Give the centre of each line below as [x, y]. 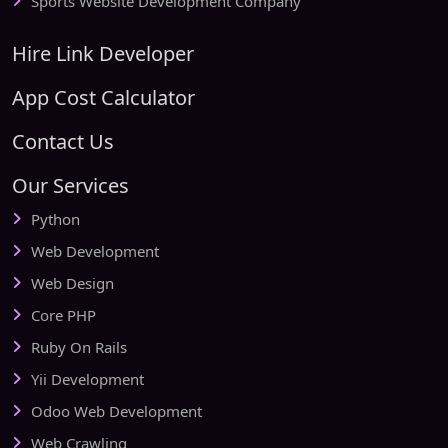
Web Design [72, 283]
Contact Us [63, 142]
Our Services [70, 186]
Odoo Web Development [116, 411]
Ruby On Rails [79, 347]
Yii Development [87, 379]
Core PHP [63, 315]
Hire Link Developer [103, 54]
